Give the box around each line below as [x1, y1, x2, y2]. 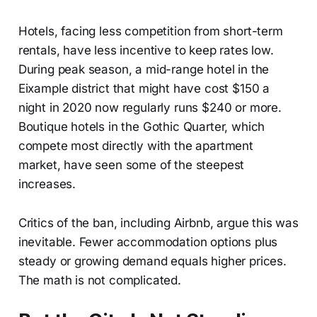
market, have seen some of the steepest [18, 157, 245, 172]
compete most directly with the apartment [18, 138, 253, 153]
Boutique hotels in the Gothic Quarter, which [18, 119, 265, 134]
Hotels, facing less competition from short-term [18, 23, 283, 38]
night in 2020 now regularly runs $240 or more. [18, 100, 282, 115]
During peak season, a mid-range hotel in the [18, 62, 270, 76]
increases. [18, 176, 76, 191]
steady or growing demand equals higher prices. [18, 253, 287, 268]
